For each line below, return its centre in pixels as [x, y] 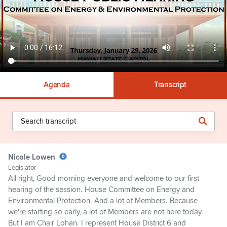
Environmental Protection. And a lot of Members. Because [103, 201]
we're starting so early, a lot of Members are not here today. [106, 212]
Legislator [22, 168]
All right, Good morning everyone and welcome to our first [104, 179]
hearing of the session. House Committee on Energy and [101, 190]
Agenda [57, 85]
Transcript [170, 85]
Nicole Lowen [32, 157]
